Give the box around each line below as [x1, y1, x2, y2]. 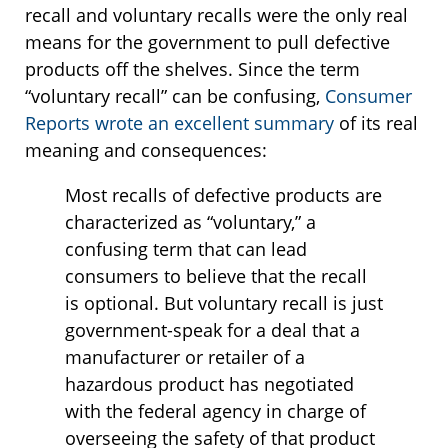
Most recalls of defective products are [65, 183, 382, 208]
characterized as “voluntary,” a [65, 210, 316, 235]
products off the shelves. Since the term [25, 57, 360, 82]
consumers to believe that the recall [65, 264, 367, 289]
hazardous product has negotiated [65, 372, 354, 397]
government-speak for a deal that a [65, 318, 360, 343]
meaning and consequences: [25, 138, 267, 163]
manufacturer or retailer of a [65, 345, 305, 370]
